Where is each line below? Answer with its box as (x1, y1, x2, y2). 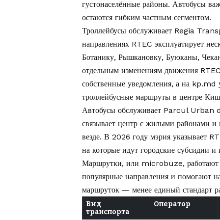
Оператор (154, 200, 191, 209)
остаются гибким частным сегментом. (82, 13, 211, 23)
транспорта (86, 208, 130, 217)
